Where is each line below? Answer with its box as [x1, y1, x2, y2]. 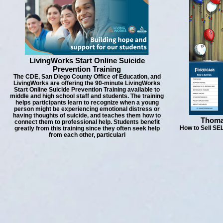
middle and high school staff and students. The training [10, 93, 164, 99]
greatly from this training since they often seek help [14, 125, 160, 131]
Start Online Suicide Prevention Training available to [14, 86, 160, 93]
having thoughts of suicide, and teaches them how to [13, 112, 161, 118]
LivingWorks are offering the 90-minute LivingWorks [13, 80, 160, 86]
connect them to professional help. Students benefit [14, 118, 160, 125]
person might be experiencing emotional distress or [14, 106, 160, 112]
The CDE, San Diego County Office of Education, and [13, 73, 161, 80]
